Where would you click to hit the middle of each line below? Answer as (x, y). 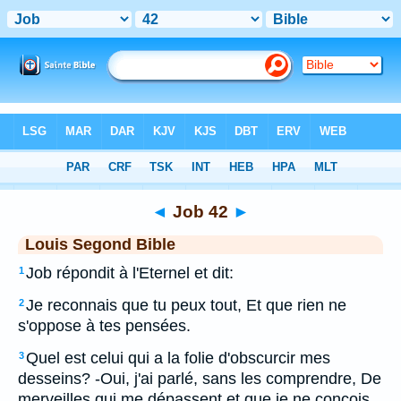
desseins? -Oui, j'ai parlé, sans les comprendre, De (200, 379)
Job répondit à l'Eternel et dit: (130, 273)
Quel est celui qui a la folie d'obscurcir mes (178, 358)
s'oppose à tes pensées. (104, 326)
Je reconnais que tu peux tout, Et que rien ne (186, 305)
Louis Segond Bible (100, 244)
